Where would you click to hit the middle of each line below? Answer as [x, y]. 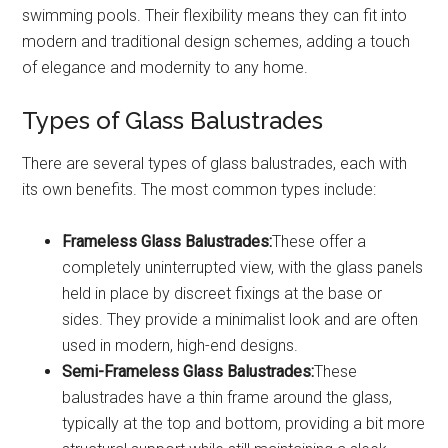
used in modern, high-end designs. [180, 346]
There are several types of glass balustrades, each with [215, 164]
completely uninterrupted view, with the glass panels [243, 268]
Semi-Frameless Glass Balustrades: [188, 372]
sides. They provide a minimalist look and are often [240, 320]
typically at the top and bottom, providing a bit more [244, 424]
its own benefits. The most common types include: [199, 190]
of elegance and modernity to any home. [165, 68]
